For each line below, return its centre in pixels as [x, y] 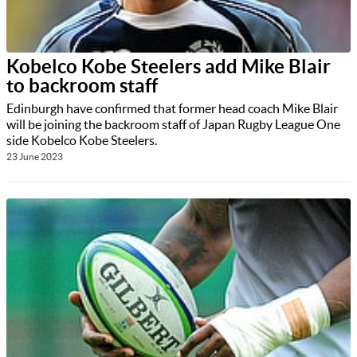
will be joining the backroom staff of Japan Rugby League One [173, 125]
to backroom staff [82, 86]
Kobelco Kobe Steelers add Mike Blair [169, 67]
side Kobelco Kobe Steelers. [82, 141]
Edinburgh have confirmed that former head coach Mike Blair [172, 109]
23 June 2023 [35, 157]
